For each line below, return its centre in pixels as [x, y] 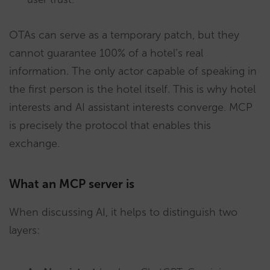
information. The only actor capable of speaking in [133, 71]
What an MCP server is [72, 184]
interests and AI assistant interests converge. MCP [131, 107]
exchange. [34, 143]
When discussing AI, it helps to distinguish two [123, 212]
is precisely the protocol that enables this [110, 125]
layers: [24, 230]
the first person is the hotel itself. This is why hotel [132, 89]
